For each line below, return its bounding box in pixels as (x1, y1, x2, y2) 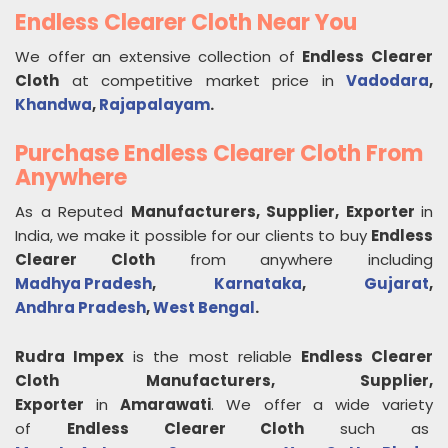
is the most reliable (124, 346, 301, 367)
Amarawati (120, 394, 212, 415)
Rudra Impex (15, 346, 125, 367)
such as (304, 418, 434, 439)
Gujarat (364, 273, 429, 294)
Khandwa (15, 94, 92, 115)
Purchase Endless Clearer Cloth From (15, 138, 423, 169)
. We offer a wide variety (211, 394, 434, 415)
